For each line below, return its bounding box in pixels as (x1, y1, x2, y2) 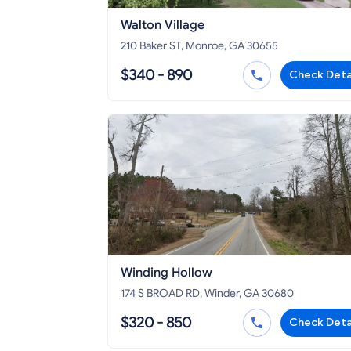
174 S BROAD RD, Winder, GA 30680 (121, 287, 294, 301)
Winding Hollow (121, 265, 212, 281)
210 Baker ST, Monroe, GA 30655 (121, 39, 278, 53)
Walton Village (121, 17, 204, 34)
